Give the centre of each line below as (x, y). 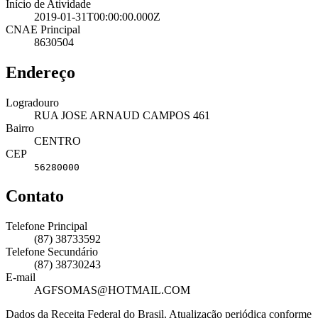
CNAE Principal (43, 29)
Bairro (20, 128)
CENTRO (57, 141)
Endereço (40, 72)
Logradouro (32, 102)
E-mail (21, 278)
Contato (35, 196)
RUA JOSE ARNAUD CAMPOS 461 (122, 115)
